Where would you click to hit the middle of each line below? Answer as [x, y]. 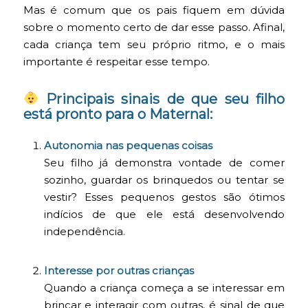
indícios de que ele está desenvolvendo [164, 215]
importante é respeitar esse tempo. [116, 62]
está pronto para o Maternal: [118, 114]
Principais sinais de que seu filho [162, 99]
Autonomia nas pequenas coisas [128, 146]
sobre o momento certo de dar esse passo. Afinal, [154, 27]
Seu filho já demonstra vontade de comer [164, 163]
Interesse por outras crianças [119, 271]
